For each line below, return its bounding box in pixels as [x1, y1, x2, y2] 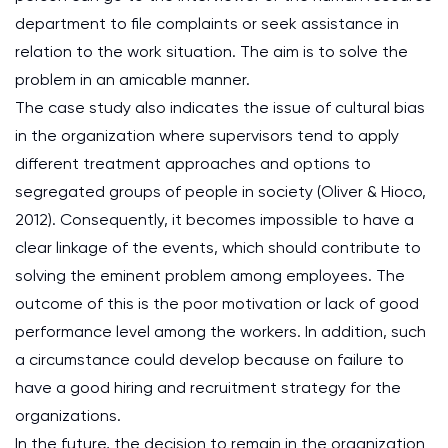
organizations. [15, 406, 121, 425]
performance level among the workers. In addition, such [15, 322, 426, 341]
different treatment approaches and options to [15, 154, 371, 173]
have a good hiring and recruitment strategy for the [15, 378, 401, 397]
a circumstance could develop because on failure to [15, 350, 404, 369]
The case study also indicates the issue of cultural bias [15, 98, 425, 117]
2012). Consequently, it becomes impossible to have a [15, 210, 414, 229]
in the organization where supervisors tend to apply [15, 126, 399, 145]
